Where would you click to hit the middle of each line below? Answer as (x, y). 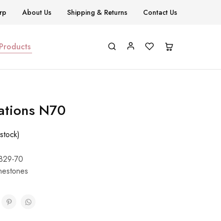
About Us (37, 12)
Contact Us (160, 12)
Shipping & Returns (97, 12)
